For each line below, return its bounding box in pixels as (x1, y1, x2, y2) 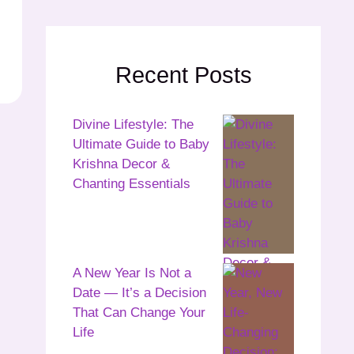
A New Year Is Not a (73, 265, 191, 281)
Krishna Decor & (73, 156, 170, 171)
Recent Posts (115, 62, 252, 88)
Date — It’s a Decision (73, 284, 206, 300)
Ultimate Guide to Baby (73, 136, 209, 152)
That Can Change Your (73, 304, 205, 320)
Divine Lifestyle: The (73, 116, 194, 132)
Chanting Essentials (73, 175, 190, 191)
